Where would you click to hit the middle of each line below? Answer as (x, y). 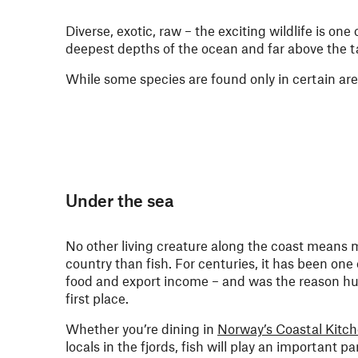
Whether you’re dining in (141, 328)
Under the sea (119, 200)
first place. (97, 298)
